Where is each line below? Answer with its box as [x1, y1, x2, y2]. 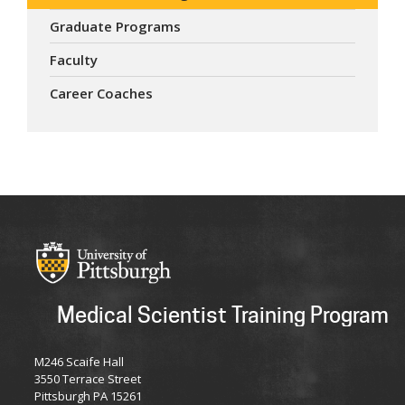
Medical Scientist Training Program [57, 302, 389, 329]
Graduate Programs [50, 17, 181, 36]
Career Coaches [50, 84, 153, 103]
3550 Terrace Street [34, 371, 141, 388]
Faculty [50, 51, 98, 70]
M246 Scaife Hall [34, 353, 124, 371]
